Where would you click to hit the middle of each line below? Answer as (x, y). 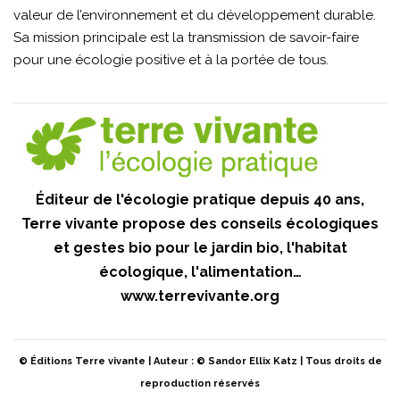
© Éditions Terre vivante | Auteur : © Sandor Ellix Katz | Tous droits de (200, 361)
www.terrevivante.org (200, 296)
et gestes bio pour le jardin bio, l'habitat (200, 247)
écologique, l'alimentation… (200, 271)
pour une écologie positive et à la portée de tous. (171, 59)
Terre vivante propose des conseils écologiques (200, 223)
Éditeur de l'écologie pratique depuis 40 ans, (200, 199)
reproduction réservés (200, 383)
